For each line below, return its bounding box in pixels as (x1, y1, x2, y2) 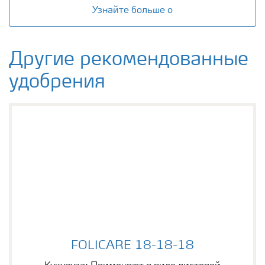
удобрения (9, 73, 105, 92)
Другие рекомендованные (9, 50, 248, 70)
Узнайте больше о (92, 5, 173, 15)
